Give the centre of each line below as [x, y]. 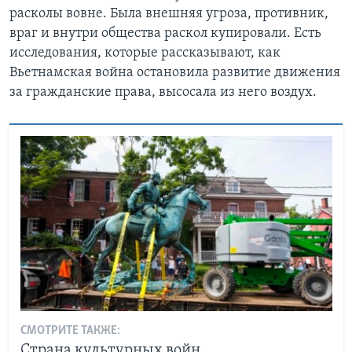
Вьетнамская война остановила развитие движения [175, 73]
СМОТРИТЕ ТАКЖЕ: [70, 331]
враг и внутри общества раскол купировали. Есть [165, 34]
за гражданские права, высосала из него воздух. [163, 93]
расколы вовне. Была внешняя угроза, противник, [169, 14]
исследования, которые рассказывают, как [145, 53]
